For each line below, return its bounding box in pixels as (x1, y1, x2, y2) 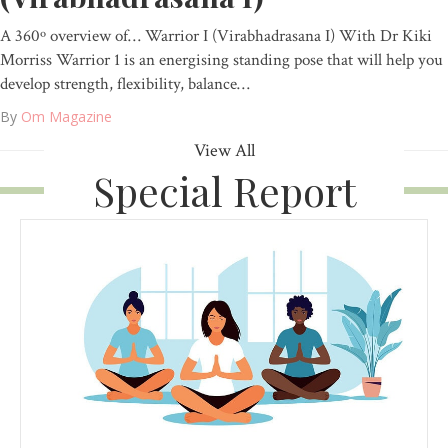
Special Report (92, 164, 356, 218)
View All (193, 139, 255, 163)
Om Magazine (21, 107, 112, 127)
